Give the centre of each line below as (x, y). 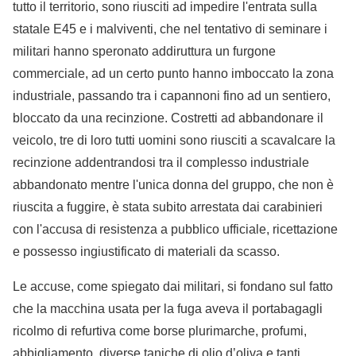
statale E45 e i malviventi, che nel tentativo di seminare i (170, 29)
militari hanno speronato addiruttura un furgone (144, 52)
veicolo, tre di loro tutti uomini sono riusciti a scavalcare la (174, 141)
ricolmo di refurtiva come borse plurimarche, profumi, (160, 331)
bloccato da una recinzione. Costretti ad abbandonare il (168, 118)
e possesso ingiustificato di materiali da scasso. (146, 252)
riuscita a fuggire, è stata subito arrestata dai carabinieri (168, 207)
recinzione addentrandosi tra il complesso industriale (161, 163)
